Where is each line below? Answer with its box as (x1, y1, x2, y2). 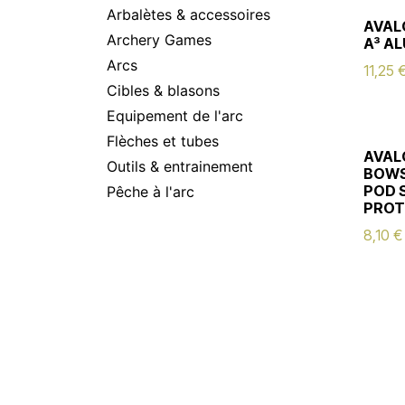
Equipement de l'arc (107, 107, 243, 125)
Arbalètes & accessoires (107, 5, 270, 24)
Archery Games (107, 31, 212, 49)
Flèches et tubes (107, 132, 219, 150)
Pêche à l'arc (107, 183, 194, 201)
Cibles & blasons (107, 81, 220, 99)
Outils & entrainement (107, 157, 253, 175)
